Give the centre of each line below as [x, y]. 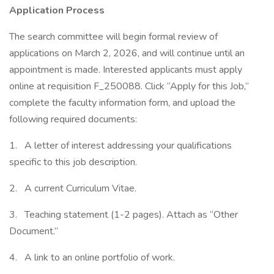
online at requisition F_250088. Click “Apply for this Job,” [129, 86]
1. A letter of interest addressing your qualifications [120, 146]
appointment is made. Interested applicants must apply [126, 70]
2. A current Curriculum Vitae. [73, 188]
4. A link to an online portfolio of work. [92, 257]
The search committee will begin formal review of [113, 37]
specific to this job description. [73, 162]
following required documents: [73, 119]
